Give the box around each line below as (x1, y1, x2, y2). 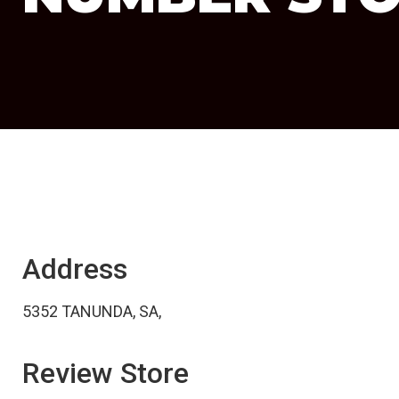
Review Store (22, 356, 189, 390)
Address (22, 252, 127, 286)
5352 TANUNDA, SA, (22, 302, 161, 321)
